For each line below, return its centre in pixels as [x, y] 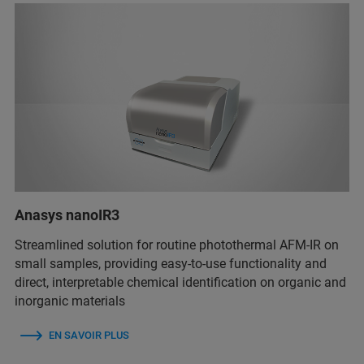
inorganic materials [70, 301]
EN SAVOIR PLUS [89, 335]
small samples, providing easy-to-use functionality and [171, 263]
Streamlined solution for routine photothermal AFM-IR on [177, 245]
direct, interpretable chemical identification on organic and [180, 282]
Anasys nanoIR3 [67, 214]
